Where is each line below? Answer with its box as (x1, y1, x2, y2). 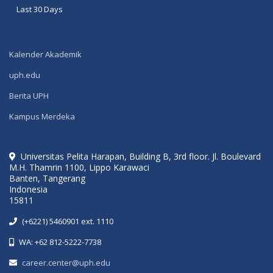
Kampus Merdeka (9, 110, 75, 122)
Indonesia (9, 183, 48, 195)
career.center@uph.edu (22, 257, 110, 268)
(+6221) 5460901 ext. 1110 (22, 215, 113, 227)
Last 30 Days (16, 3, 63, 15)
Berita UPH (9, 90, 49, 101)
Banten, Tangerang (9, 172, 85, 184)
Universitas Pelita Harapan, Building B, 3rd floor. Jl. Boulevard (21, 150, 261, 162)
